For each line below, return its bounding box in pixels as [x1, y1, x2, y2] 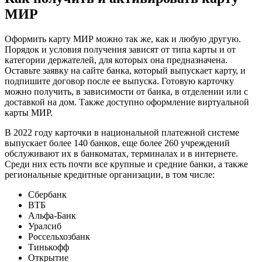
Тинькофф [28, 242, 69, 252]
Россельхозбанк [28, 231, 90, 242]
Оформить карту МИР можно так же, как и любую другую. [5, 33, 241, 44]
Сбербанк [28, 189, 67, 199]
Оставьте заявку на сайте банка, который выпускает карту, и [5, 65, 246, 75]
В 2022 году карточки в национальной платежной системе [5, 127, 239, 137]
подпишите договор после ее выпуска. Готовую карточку [5, 75, 234, 86]
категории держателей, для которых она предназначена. [5, 54, 227, 65]
